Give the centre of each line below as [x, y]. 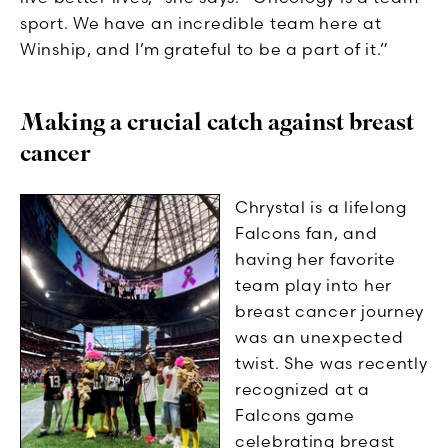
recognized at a [302, 389]
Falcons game [295, 415]
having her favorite [315, 259]
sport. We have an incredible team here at [201, 23]
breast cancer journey [330, 311]
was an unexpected [319, 337]
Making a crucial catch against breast [217, 123]
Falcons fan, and [306, 233]
